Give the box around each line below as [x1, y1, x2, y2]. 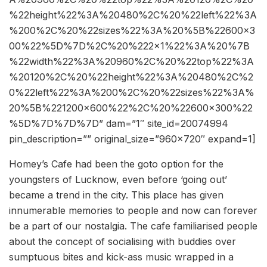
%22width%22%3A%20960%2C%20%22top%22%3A [9, 55, 254, 68]
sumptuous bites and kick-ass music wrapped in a [9, 251, 234, 263]
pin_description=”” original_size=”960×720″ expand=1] [9, 133, 256, 145]
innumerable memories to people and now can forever [9, 204, 257, 217]
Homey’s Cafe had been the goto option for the [9, 158, 223, 170]
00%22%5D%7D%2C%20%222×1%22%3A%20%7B [9, 40, 250, 52]
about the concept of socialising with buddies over [9, 235, 236, 248]
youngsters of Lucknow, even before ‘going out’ [9, 173, 227, 186]
